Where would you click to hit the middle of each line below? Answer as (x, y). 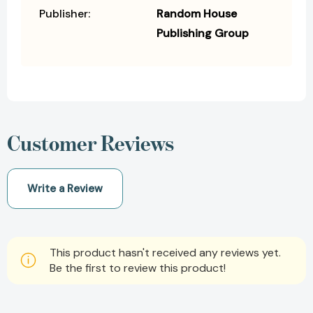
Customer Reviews (108, 144)
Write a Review (65, 189)
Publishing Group (203, 34)
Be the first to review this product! (138, 268)
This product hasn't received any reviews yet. (165, 253)
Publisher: (65, 14)
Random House (197, 14)
